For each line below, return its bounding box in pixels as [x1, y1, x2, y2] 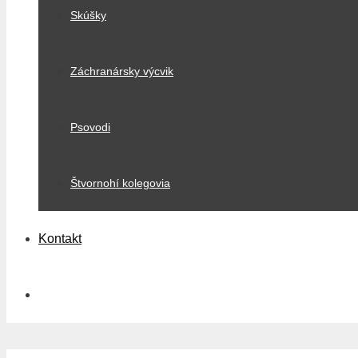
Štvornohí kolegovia [70, 177, 170, 189]
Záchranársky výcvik [70, 65, 173, 78]
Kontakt [38, 232, 82, 245]
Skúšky [70, 9, 106, 22]
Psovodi [70, 121, 110, 133]
